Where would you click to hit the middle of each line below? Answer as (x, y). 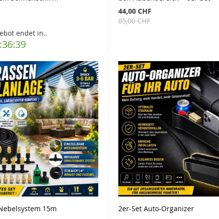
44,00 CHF (135, 11)
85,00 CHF (134, 21)
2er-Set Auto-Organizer (156, 208)
